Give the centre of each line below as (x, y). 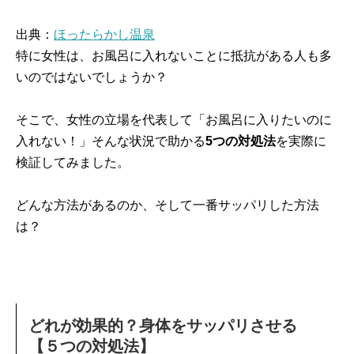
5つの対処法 (241, 141)
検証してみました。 (73, 162)
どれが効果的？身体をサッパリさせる (163, 326)
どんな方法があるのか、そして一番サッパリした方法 (168, 205)
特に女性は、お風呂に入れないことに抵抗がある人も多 (174, 56)
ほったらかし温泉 (104, 34)
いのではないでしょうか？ (92, 77)
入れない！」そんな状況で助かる (111, 141)
